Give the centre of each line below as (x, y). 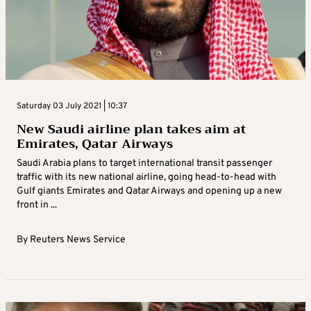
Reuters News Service (78, 239)
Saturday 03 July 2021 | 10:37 (72, 106)
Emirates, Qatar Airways (95, 143)
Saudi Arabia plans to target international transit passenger (144, 163)
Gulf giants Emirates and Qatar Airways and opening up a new (149, 191)
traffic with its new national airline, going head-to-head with (146, 177)
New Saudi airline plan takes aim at (131, 129)
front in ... (37, 205)
